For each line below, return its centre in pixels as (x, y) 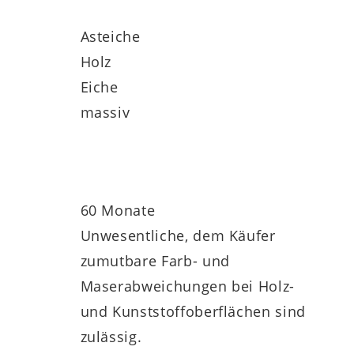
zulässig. (111, 336)
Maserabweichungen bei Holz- (188, 286)
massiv (105, 112)
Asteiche (110, 36)
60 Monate (118, 210)
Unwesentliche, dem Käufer (178, 235)
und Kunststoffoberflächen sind (193, 311)
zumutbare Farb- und (155, 260)
